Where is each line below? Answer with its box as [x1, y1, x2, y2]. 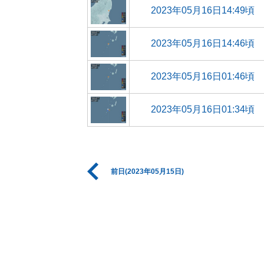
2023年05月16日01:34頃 [151, 104, 255, 114]
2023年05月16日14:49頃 [151, 5, 255, 15]
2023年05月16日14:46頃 [151, 38, 255, 48]
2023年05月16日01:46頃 [151, 71, 255, 81]
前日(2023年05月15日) [111, 167, 184, 176]
